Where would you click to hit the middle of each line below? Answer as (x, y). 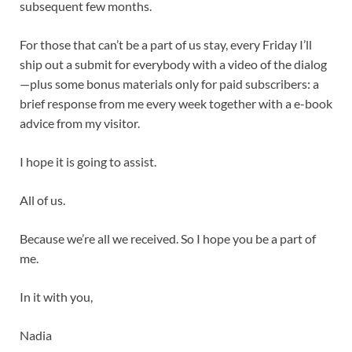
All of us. (42, 200)
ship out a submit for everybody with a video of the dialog (173, 64)
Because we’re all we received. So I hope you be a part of (168, 238)
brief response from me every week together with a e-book (176, 103)
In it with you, (56, 296)
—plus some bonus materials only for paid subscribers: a (169, 83)
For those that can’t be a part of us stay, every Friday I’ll (166, 44)
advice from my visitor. (80, 123)
